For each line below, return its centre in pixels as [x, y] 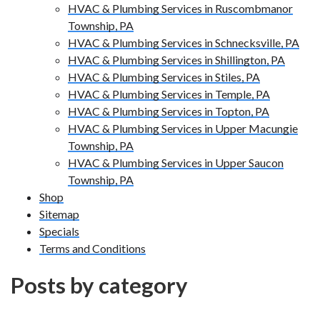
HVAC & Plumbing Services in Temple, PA [169, 94]
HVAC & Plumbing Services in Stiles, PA [164, 77]
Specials [59, 231]
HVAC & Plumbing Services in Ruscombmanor [180, 9]
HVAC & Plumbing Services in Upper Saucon [176, 163]
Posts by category [99, 285]
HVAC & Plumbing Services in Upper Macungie [183, 129]
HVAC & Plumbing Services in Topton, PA [169, 111]
